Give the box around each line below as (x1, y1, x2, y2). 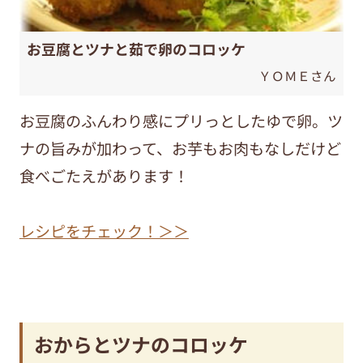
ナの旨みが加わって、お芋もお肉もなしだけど (19, 137, 341, 160)
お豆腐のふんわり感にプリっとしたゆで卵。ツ (19, 109, 343, 133)
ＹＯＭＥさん (258, 66, 336, 84)
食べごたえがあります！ (19, 164, 189, 188)
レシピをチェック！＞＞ (19, 220, 189, 243)
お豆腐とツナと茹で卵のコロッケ (27, 38, 246, 60)
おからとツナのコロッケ (34, 329, 249, 358)
